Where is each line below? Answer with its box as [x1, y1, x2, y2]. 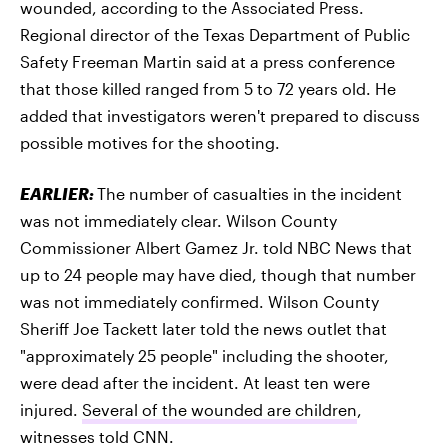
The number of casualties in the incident [97, 184, 402, 203]
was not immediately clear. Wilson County [20, 211, 337, 230]
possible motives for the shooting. [20, 133, 280, 152]
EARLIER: [20, 184, 94, 203]
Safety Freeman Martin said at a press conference [20, 52, 395, 71]
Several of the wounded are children [82, 400, 357, 419]
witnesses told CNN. [20, 427, 174, 446]
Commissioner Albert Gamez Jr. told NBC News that [20, 238, 412, 257]
